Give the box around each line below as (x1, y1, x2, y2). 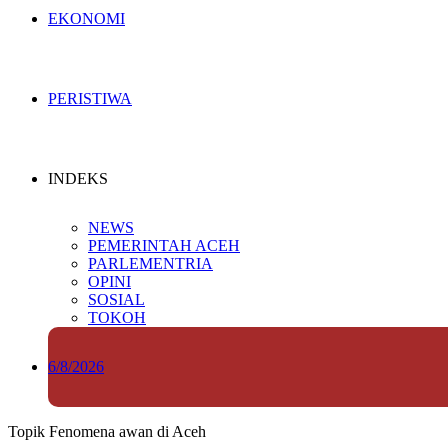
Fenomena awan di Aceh (49, 423, 206, 440)
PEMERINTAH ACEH (88, 237, 240, 254)
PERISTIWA (48, 90, 132, 107)
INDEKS (48, 170, 108, 187)
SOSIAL (88, 291, 145, 308)
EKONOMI (48, 10, 125, 27)
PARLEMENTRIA (88, 255, 213, 272)
